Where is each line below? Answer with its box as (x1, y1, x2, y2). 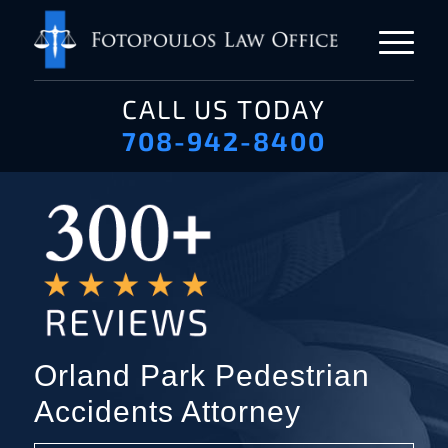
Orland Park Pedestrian (34, 359, 370, 393)
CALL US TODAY (121, 93, 326, 124)
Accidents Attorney (34, 395, 301, 429)
